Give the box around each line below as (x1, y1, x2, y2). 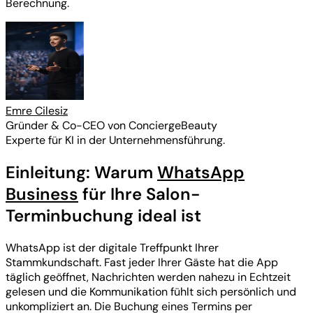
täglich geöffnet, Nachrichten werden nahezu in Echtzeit (6, 270, 291, 285)
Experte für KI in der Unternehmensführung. (6, 133, 225, 148)
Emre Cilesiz (6, 103, 68, 119)
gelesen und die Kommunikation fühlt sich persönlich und (6, 284, 296, 300)
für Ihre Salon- (78, 183, 201, 205)
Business (6, 183, 78, 205)
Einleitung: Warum (6, 161, 157, 184)
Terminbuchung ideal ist (6, 205, 201, 227)
